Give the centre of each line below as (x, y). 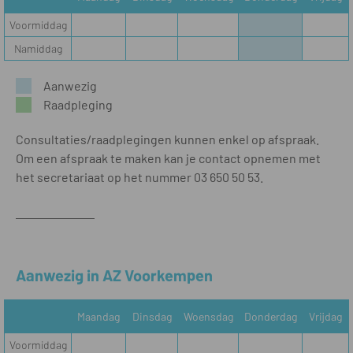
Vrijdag (325, 316)
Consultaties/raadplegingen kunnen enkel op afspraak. (167, 139)
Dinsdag (152, 316)
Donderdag (270, 316)
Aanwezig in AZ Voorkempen (114, 275)
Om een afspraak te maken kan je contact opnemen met (168, 158)
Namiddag (38, 48)
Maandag (98, 316)
